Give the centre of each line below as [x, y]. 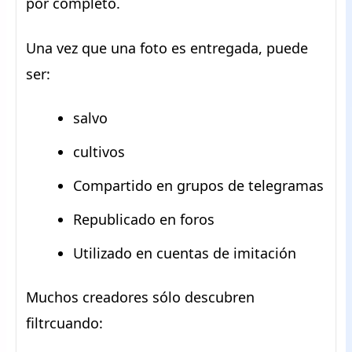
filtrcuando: [64, 323]
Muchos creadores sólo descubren [140, 297]
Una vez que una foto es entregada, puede [167, 48]
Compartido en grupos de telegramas [198, 185]
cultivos [99, 152]
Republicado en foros [144, 219]
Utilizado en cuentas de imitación [185, 253]
